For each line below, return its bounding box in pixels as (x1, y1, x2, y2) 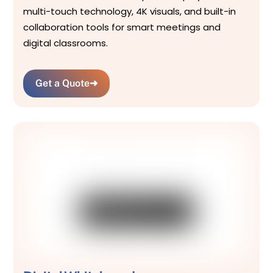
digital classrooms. (23, 37, 108, 50)
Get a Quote (35, 77, 90, 89)
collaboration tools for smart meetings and (23, 21, 221, 34)
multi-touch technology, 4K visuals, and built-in (23, 5, 236, 18)
